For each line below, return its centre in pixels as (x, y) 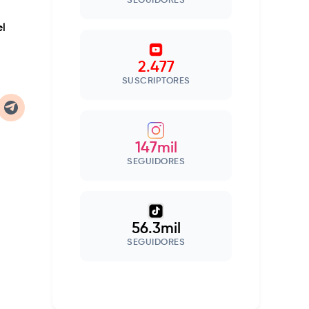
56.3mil (156, 229)
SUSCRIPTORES (156, 81)
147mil (156, 149)
